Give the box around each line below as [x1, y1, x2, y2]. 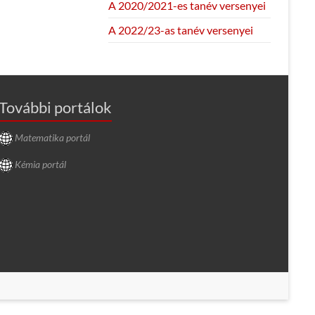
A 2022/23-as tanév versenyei [108, 22, 253, 37]
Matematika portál [15, 131, 91, 143]
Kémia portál [15, 157, 67, 170]
